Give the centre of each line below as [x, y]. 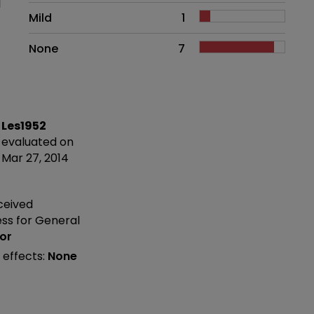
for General [48, 221]
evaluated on [38, 142]
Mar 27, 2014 [35, 158]
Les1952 [24, 125]
